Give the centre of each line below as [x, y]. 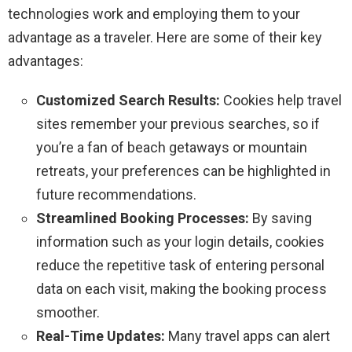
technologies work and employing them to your [154, 14]
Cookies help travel [281, 101]
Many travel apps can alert [247, 336]
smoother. [68, 313]
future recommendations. [116, 195]
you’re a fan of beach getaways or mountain [172, 148]
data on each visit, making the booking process [181, 289]
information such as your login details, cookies [180, 242]
